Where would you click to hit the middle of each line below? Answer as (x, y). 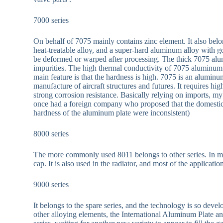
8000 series (51, 134)
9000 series (51, 185)
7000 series (51, 20)
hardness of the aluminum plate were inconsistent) (112, 113)
